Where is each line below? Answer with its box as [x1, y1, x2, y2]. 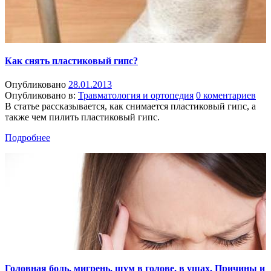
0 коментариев [196, 90, 256, 101]
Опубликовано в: [5, 90, 76, 101]
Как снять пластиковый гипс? [5, 56, 138, 67]
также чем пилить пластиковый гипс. [5, 112, 160, 123]
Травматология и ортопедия [78, 90, 194, 101]
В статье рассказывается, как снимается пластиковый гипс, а [5, 101, 256, 112]
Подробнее [5, 132, 50, 143]
